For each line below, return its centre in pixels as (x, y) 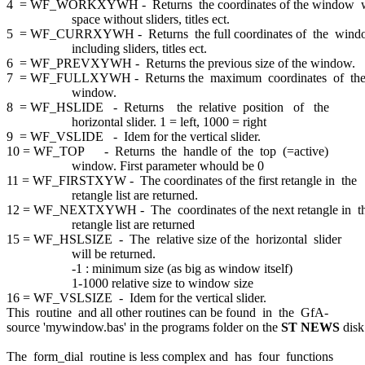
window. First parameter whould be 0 (135, 165)
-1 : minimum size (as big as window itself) (150, 268)
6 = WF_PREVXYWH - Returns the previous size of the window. (181, 63)
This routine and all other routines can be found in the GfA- (167, 312)
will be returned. (83, 253)
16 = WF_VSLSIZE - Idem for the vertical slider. (136, 297)
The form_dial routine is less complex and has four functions (172, 356)
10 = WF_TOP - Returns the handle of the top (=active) (169, 151)
